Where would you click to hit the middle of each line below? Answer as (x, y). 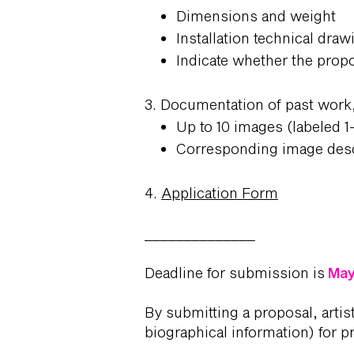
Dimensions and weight (256, 16)
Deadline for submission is (235, 273)
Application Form (220, 193)
